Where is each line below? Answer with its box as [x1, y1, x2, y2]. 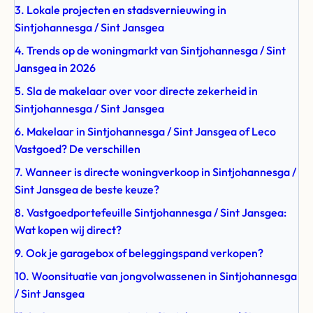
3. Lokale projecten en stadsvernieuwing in [15, 3, 226, 17]
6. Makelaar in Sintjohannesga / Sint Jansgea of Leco [15, 124, 276, 138]
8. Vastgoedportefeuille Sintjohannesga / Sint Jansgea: [15, 205, 286, 219]
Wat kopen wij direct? [15, 223, 122, 237]
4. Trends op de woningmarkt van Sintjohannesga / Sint [15, 43, 286, 57]
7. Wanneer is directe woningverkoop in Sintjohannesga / [15, 165, 296, 179]
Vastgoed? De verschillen [15, 142, 140, 156]
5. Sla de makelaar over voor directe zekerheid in [15, 84, 258, 98]
